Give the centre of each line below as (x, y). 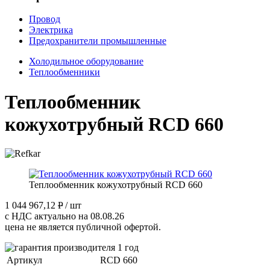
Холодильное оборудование (86, 61)
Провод (45, 19)
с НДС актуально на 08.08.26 (64, 216)
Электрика (51, 30)
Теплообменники (64, 72)
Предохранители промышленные (98, 41)
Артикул (24, 260)
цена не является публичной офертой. (83, 227)
